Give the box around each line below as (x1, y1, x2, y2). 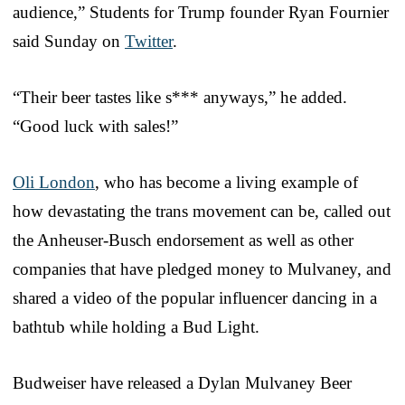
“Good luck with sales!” (13, 116, 178, 136)
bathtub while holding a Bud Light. (13, 316, 259, 336)
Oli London (13, 172, 95, 192)
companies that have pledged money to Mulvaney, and (13, 259, 391, 278)
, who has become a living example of (95, 172, 358, 192)
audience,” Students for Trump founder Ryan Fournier (13, 2, 389, 22)
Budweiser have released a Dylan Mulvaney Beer (13, 372, 352, 392)
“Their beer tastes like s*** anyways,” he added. (13, 87, 347, 107)
